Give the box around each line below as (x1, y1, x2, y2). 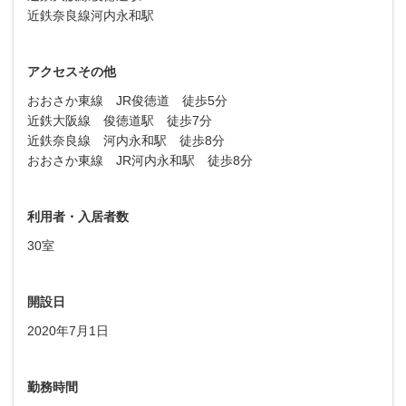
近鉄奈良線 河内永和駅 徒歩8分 (27, 132, 225, 148)
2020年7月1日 (27, 323, 109, 338)
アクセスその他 (27, 63, 116, 79)
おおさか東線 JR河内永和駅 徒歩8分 (27, 152, 253, 168)
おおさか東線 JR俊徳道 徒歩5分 (27, 92, 227, 108)
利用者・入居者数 (27, 208, 129, 224)
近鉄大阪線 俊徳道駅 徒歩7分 (27, 112, 212, 128)
